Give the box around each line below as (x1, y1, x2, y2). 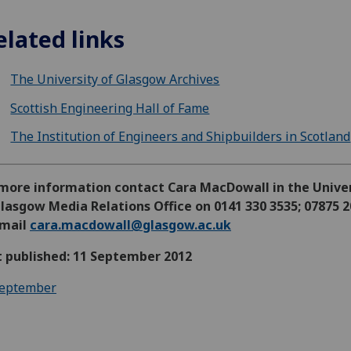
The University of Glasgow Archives (10, 70, 220, 88)
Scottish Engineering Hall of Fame (10, 99, 210, 117)
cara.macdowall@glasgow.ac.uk (30, 215, 231, 233)
